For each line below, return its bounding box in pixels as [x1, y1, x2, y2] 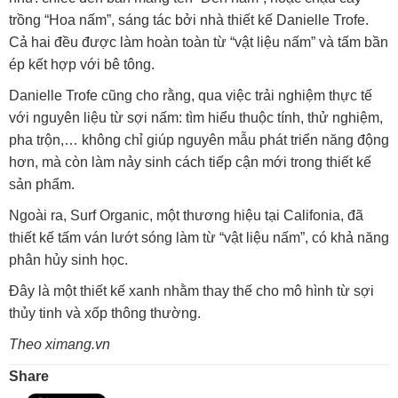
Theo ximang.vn [9, 337, 110, 353]
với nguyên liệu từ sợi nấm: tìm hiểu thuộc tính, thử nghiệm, [9, 110, 383, 126]
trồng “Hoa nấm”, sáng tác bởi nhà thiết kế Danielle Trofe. [9, 12, 369, 28]
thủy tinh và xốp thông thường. [9, 306, 201, 322]
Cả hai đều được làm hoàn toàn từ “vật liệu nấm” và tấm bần [9, 35, 388, 51]
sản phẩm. [9, 177, 75, 193]
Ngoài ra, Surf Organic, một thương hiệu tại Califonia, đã [9, 208, 363, 224]
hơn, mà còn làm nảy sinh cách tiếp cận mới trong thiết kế [9, 155, 371, 171]
